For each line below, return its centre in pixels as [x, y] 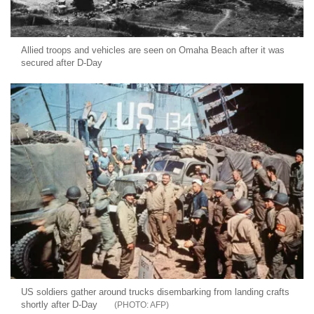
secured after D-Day [62, 63]
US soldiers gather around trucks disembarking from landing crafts [155, 292]
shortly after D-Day [59, 305]
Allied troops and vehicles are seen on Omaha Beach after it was [153, 50]
